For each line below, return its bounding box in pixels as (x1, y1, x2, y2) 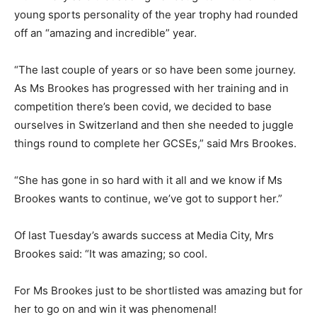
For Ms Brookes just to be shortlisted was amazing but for (14, 284, 303, 297)
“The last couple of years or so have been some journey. (14, 63, 296, 76)
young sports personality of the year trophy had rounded (14, 8, 298, 21)
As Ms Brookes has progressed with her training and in (14, 81, 289, 95)
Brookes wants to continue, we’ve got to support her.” (14, 192, 282, 205)
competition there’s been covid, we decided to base (14, 100, 272, 113)
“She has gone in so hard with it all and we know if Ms (14, 173, 282, 187)
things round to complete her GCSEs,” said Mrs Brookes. (14, 137, 296, 150)
